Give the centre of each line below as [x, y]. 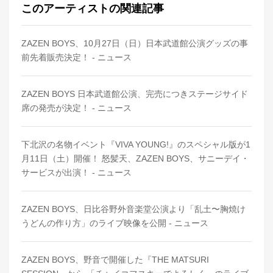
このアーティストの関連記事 [93, 8]
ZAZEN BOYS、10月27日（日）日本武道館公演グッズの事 [135, 43]
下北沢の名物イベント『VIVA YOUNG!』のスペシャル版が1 [136, 144]
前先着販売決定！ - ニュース [76, 57]
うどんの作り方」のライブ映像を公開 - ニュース [115, 223]
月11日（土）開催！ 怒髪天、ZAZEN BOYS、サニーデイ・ [135, 158]
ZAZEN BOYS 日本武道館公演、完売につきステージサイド [135, 94]
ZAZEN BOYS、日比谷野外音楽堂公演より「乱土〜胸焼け [133, 209]
